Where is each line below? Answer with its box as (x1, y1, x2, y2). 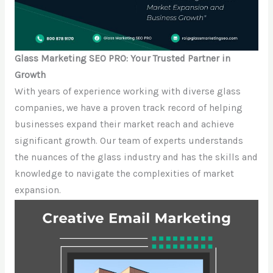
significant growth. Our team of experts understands (14, 135, 243, 147)
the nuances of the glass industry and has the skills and (14, 152, 258, 163)
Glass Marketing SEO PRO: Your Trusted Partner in (14, 53, 230, 65)
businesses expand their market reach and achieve (14, 119, 234, 130)
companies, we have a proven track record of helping (14, 102, 243, 114)
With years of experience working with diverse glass (14, 86, 241, 97)
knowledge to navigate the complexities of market (14, 168, 234, 180)
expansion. (14, 185, 61, 196)
